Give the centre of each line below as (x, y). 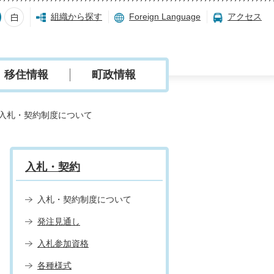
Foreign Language (165, 17)
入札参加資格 (63, 243)
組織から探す (76, 17)
